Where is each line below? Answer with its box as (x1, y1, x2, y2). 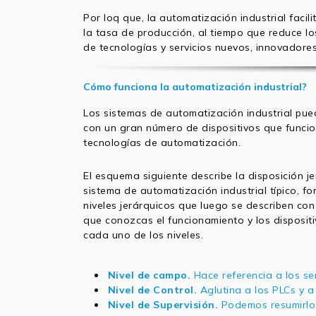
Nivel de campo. (107, 269, 194, 282)
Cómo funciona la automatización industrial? (83, 80, 307, 94)
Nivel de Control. (107, 284, 197, 297)
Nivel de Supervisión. (107, 298, 219, 312)
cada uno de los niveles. (83, 229, 203, 242)
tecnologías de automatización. (83, 136, 241, 150)
